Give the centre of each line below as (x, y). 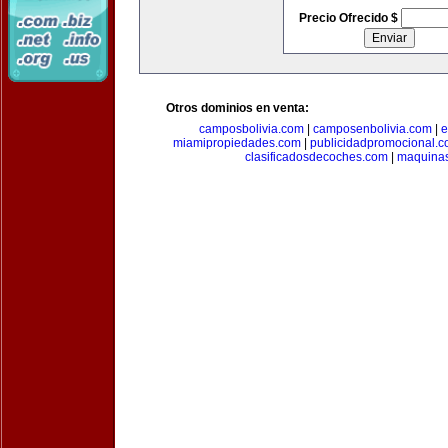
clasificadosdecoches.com (316, 157)
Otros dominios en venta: (237, 108)
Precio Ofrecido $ (349, 18)
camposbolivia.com (251, 129)
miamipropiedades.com (237, 143)
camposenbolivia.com (372, 129)
